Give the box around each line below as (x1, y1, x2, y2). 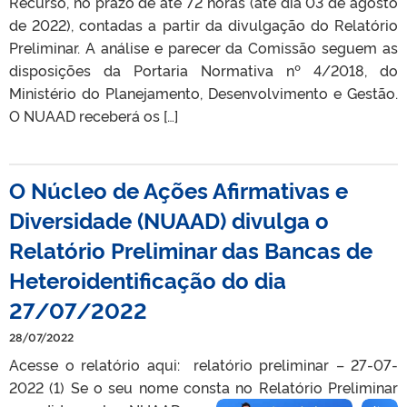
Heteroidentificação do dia (9, 264, 286, 294)
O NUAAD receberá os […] (9, 105, 178, 125)
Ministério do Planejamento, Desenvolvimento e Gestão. (9, 83, 398, 103)
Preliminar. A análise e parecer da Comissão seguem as (9, 37, 398, 57)
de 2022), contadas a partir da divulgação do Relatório (9, 15, 398, 35)
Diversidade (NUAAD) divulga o (9, 204, 329, 234)
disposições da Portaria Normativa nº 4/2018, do (9, 60, 398, 80)
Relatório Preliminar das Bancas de (9, 234, 372, 264)
